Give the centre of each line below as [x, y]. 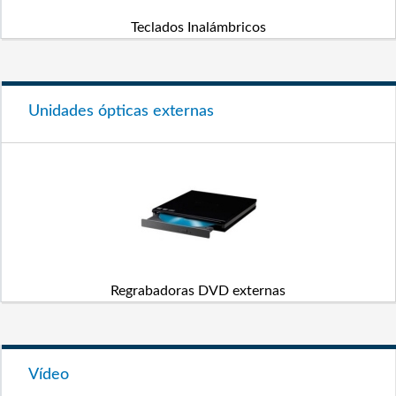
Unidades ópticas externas [121, 111]
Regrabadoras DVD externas [198, 291]
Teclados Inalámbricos [198, 27]
